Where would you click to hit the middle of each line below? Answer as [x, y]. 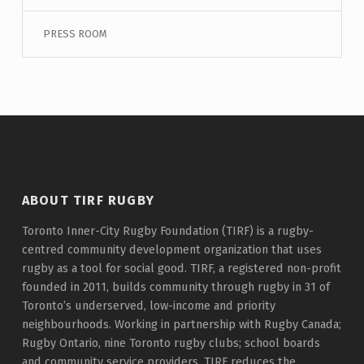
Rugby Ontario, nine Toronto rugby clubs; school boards [171, 343]
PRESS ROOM [75, 34]
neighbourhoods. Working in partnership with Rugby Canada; [181, 325]
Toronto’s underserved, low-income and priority [148, 306]
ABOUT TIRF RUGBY [88, 201]
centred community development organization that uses [171, 250]
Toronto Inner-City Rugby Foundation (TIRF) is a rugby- [167, 231]
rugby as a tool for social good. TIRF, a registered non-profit [181, 269]
